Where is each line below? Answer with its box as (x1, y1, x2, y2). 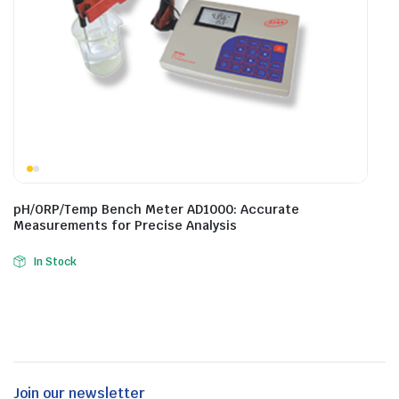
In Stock (32, 255, 77, 269)
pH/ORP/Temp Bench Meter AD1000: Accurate (13, 201, 299, 217)
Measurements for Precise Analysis (13, 217, 237, 233)
